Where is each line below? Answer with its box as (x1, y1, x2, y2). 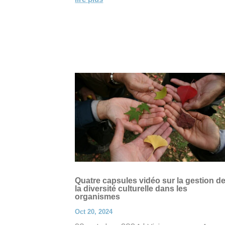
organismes (75, 192, 121, 201)
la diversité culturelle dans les (75, 184, 188, 193)
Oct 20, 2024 (75, 207, 113, 215)
